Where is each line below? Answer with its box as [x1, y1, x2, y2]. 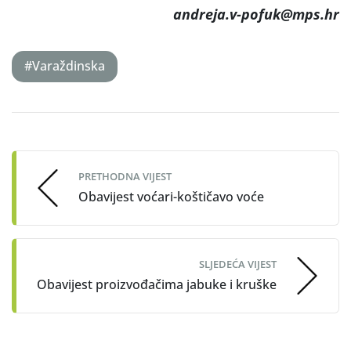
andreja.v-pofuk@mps [173, 4, 320, 24]
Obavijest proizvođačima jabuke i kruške [37, 276, 277, 294]
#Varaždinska [24, 57, 105, 75]
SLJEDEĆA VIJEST [199, 257, 277, 272]
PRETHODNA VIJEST [78, 169, 172, 184]
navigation [11, 134, 118, 165]
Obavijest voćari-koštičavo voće [78, 188, 264, 206]
